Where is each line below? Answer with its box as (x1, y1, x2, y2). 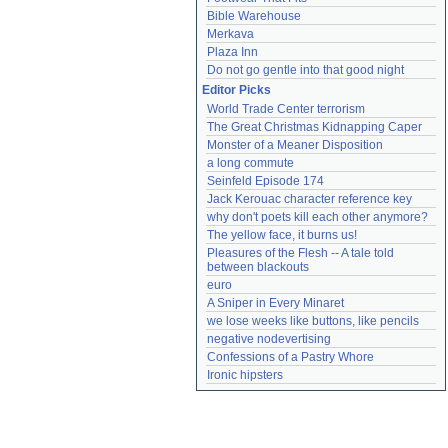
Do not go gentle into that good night (207, 63, 404, 77)
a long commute (207, 156, 294, 170)
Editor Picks (202, 83, 271, 97)
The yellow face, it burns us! (207, 228, 357, 242)
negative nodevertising (207, 332, 331, 346)
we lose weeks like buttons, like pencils (207, 314, 419, 328)
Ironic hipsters (207, 368, 283, 382)
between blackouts (207, 260, 309, 274)
